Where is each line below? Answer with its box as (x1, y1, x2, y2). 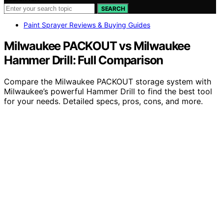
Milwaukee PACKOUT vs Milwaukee (4, 38, 190, 53)
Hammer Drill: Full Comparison (4, 53, 164, 67)
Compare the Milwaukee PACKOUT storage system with (4, 77, 211, 87)
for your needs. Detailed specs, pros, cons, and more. (4, 96, 203, 107)
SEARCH (101, 4, 125, 12)
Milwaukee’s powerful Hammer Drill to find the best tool (4, 86, 212, 97)
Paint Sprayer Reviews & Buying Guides (24, 20, 150, 29)
